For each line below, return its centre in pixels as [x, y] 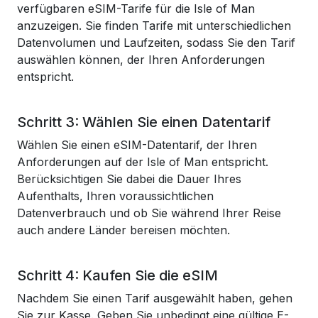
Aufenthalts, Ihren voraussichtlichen [115, 196]
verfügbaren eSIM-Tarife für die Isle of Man [136, 9]
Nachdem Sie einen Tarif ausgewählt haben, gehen [155, 298]
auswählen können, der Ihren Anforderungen [141, 60]
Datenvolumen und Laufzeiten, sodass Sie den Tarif [156, 43]
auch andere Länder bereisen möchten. [124, 230]
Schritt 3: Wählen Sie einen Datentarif [144, 122]
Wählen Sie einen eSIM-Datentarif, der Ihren [137, 145]
